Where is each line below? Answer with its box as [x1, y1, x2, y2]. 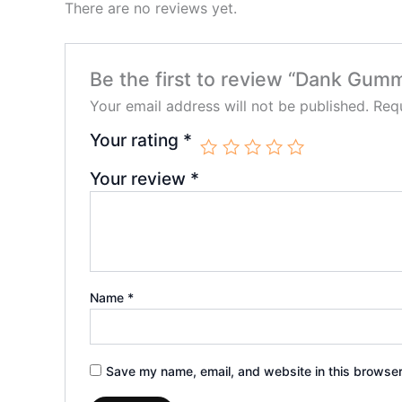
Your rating [89, 129, 183, 152]
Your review [89, 168, 190, 190]
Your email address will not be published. [89, 97, 369, 116]
